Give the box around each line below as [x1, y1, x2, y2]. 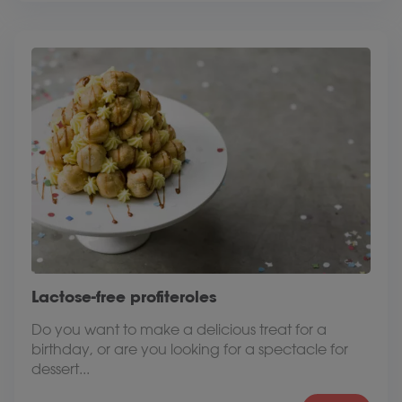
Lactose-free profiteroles [31, 286, 216, 307]
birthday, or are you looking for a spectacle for [31, 340, 348, 358]
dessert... [31, 360, 90, 378]
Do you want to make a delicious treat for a [31, 320, 327, 338]
